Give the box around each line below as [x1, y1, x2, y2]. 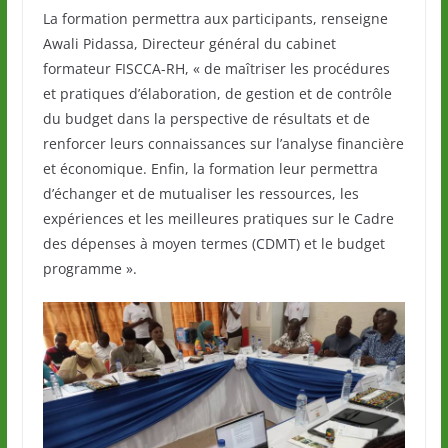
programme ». [42, 259, 137, 279]
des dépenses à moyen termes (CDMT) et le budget [42, 234, 385, 254]
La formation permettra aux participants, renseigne [42, 9, 388, 29]
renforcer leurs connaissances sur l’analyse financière [42, 134, 404, 154]
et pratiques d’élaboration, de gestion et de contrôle [42, 84, 392, 104]
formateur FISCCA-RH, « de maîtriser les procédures [42, 59, 390, 79]
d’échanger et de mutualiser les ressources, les [42, 184, 359, 204]
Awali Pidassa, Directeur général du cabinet [42, 34, 336, 54]
